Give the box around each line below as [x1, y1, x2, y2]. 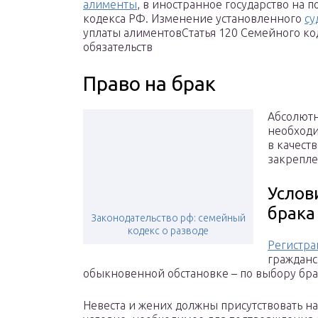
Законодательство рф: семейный [91, 212, 246, 224]
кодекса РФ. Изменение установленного [83, 12, 305, 26]
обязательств [83, 40, 153, 54]
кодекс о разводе [128, 225, 209, 237]
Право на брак [83, 72, 216, 95]
